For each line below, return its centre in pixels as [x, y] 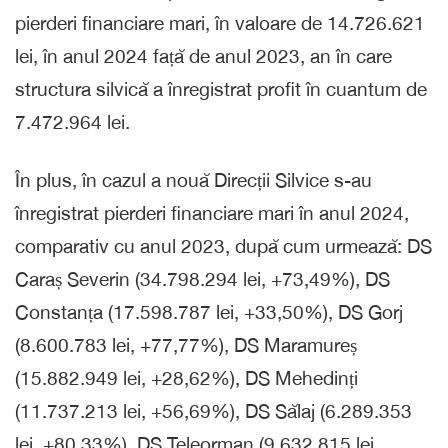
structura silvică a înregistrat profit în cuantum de [221, 88]
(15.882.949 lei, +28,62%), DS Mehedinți [186, 377]
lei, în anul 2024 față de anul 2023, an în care [203, 55]
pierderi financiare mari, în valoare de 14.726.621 [220, 22]
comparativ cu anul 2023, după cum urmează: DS [223, 245]
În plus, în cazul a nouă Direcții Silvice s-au [193, 179]
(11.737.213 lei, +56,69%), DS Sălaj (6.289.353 [213, 410]
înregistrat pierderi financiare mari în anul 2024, [212, 212]
